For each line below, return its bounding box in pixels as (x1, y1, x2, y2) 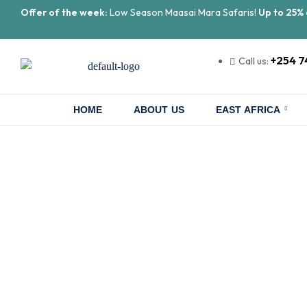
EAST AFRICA (216, 104, 280, 115)
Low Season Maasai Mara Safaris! (108, 6, 258, 19)
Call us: (238, 55, 271, 67)
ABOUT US (133, 104, 184, 115)
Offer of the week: (21, 6, 108, 19)
